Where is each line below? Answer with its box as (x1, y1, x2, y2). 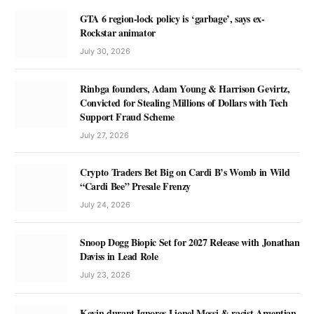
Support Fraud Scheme (80, 109, 175, 125)
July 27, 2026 (80, 130, 129, 141)
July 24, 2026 (80, 200, 130, 210)
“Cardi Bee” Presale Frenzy (80, 179, 191, 194)
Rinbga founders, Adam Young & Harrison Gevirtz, (80, 81, 290, 97)
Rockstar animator (80, 25, 156, 41)
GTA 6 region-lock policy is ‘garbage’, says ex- (80, 11, 265, 27)
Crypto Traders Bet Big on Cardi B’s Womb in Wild (80, 165, 290, 180)
